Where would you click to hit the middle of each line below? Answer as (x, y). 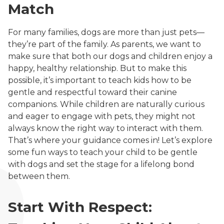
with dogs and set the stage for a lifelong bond (101, 164)
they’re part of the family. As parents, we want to (104, 44)
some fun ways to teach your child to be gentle (103, 152)
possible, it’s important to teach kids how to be (100, 80)
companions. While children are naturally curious (106, 104)
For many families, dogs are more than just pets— (106, 32)
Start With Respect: (80, 207)
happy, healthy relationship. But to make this (97, 68)
